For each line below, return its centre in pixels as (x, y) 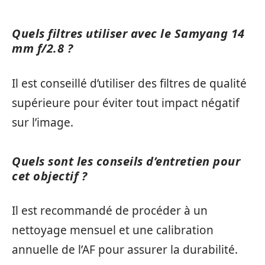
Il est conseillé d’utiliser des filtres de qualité (129, 83)
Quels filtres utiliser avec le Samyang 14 (128, 34)
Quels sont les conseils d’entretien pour (126, 161)
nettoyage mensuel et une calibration (113, 230)
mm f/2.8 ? (42, 49)
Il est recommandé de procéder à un (110, 211)
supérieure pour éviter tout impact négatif (126, 103)
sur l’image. (43, 122)
